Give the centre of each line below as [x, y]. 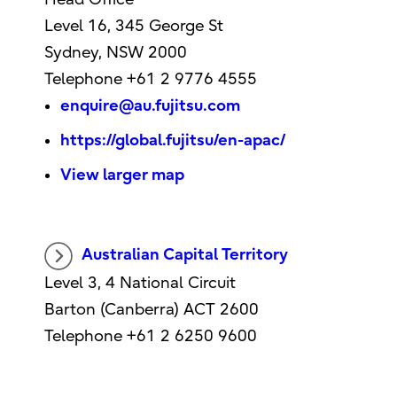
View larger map [122, 175]
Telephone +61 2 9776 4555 [150, 80]
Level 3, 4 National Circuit [140, 284]
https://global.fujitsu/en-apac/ [172, 141]
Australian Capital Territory [185, 255]
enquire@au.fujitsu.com [150, 106]
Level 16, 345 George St [133, 27]
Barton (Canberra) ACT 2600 [152, 310]
